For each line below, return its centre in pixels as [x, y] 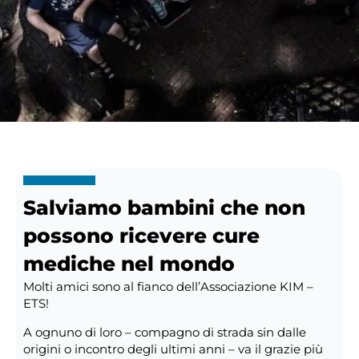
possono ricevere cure [141, 235]
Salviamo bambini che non [164, 207]
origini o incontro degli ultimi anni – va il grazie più [173, 349]
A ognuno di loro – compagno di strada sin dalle [164, 332]
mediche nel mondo [129, 263]
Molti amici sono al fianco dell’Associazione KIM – [168, 286]
